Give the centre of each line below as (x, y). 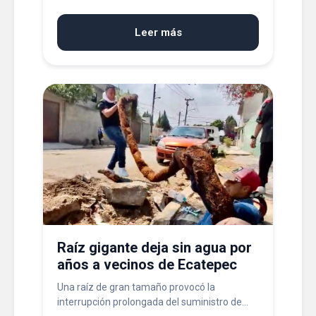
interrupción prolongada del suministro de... (153, 302)
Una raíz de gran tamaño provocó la (136, 287)
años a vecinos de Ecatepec (147, 265)
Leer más (158, 32)
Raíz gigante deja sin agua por (154, 248)
